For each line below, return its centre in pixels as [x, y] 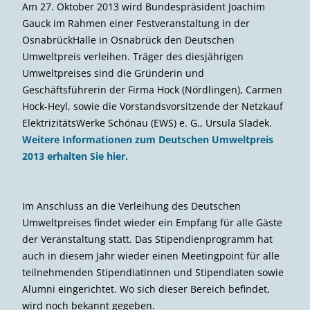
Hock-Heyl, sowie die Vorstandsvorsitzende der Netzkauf [153, 107]
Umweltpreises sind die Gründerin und [113, 73]
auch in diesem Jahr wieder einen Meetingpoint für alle [151, 256]
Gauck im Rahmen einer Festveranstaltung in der [136, 24]
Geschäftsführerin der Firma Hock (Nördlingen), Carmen [152, 90]
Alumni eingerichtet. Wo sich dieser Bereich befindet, [146, 289]
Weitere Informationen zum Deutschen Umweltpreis [148, 140]
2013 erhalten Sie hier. [75, 156]
